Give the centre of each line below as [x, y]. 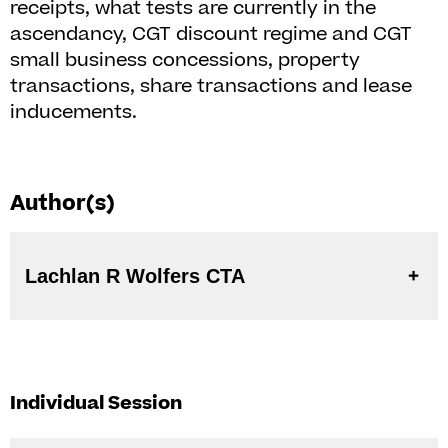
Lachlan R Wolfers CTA [225, 276]
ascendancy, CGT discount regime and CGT [211, 34]
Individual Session [96, 403]
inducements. [73, 112]
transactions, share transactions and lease [211, 86]
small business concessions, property [185, 60]
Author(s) [62, 203]
